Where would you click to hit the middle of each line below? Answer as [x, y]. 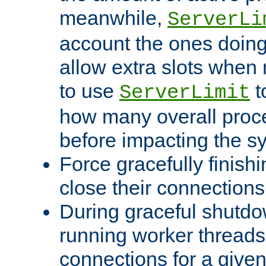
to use [89, 91]
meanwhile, [113, 18]
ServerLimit [185, 92]
